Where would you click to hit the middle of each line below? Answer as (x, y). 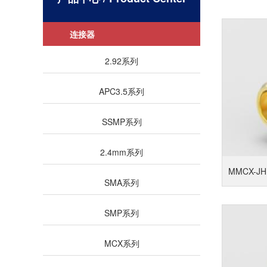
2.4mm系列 (122, 152)
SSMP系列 (122, 122)
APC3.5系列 (122, 91)
